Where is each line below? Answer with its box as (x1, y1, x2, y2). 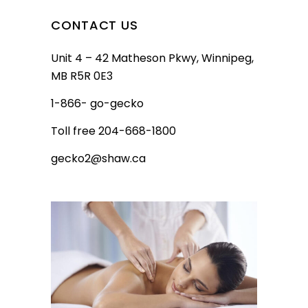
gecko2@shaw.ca (51, 150, 146, 166)
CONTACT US (51, 16, 138, 34)
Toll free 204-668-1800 (51, 122, 176, 139)
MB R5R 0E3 (51, 67, 113, 84)
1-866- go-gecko (51, 95, 144, 111)
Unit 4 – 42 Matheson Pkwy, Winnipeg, (51, 49, 254, 66)
